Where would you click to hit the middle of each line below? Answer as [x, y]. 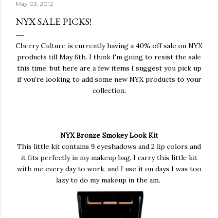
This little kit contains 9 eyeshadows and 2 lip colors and [109, 146]
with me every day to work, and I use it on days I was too [109, 169]
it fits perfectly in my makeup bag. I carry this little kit [109, 158]
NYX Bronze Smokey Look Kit [109, 135]
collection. [109, 91]
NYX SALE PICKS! [54, 21]
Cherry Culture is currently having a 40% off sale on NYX [109, 46]
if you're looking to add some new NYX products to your [109, 79]
